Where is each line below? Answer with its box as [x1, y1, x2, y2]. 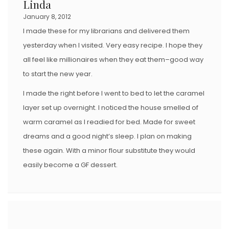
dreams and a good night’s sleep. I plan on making [23, 131, 192, 141]
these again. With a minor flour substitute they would [23, 145, 195, 155]
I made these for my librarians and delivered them [23, 26, 190, 36]
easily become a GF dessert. [23, 159, 118, 170]
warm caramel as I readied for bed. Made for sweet [23, 117, 195, 127]
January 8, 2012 [23, 12, 71, 21]
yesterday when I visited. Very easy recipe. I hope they [23, 40, 202, 50]
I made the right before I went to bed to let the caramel [23, 88, 204, 98]
